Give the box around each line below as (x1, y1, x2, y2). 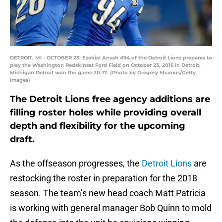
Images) (10, 77, 30, 84)
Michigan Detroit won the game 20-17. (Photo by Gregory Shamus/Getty (10, 69, 196, 76)
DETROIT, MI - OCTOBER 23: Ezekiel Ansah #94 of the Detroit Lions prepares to (10, 55, 212, 61)
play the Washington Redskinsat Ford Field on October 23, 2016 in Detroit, (10, 62, 201, 69)
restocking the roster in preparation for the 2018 (10, 173, 197, 184)
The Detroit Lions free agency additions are (10, 94, 210, 105)
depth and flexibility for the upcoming (10, 120, 185, 132)
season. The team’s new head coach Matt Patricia (10, 188, 206, 199)
